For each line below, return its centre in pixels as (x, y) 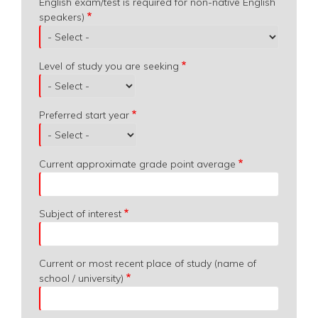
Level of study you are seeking (109, 66)
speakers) (62, 17)
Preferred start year (84, 115)
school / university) (81, 278)
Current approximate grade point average (137, 164)
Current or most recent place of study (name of (148, 263)
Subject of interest (80, 213)
